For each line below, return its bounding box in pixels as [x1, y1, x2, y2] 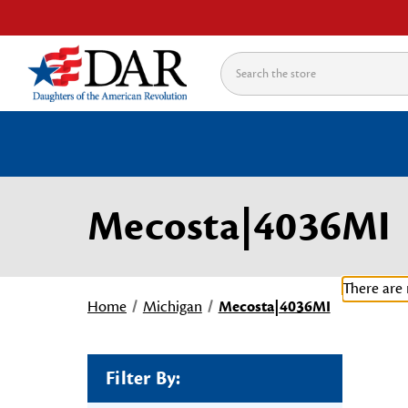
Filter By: [106, 366, 181, 391]
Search [220, 53, 263, 74]
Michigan [142, 297, 202, 317]
